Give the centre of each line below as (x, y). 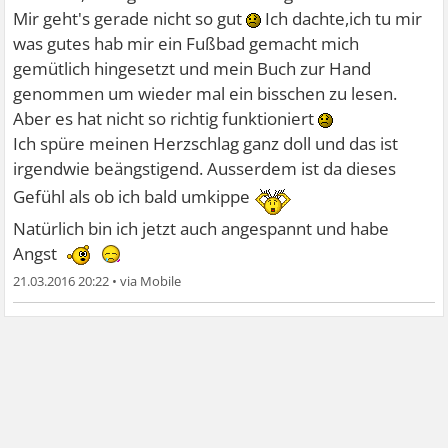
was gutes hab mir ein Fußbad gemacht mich (186, 43)
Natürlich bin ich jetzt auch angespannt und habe (201, 228)
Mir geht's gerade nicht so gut (130, 18)
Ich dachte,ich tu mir (342, 18)
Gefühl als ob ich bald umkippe (134, 197)
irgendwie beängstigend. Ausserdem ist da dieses (205, 168)
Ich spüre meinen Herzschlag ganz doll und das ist (206, 143)
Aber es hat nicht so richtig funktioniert (166, 118)
